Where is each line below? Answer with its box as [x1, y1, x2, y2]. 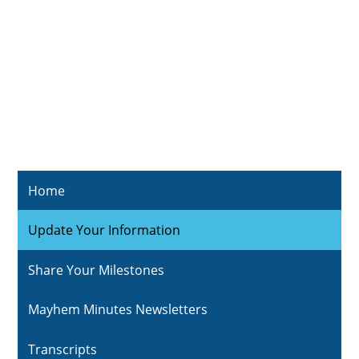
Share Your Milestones [28, 260, 165, 279]
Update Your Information [28, 221, 181, 240]
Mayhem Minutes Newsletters [28, 301, 208, 319]
